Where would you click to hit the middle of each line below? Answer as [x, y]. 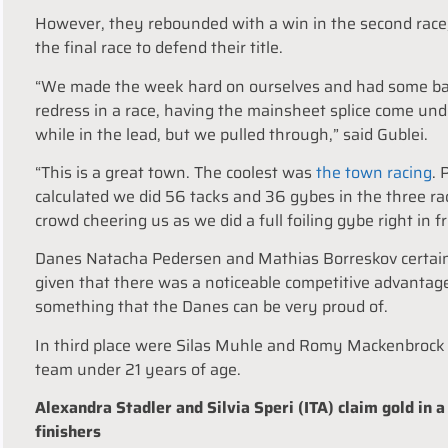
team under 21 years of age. [138, 369]
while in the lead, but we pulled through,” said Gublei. [231, 134]
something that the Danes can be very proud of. [211, 307]
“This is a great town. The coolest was [175, 172]
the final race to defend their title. [159, 48]
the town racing [374, 172]
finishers [68, 432]
